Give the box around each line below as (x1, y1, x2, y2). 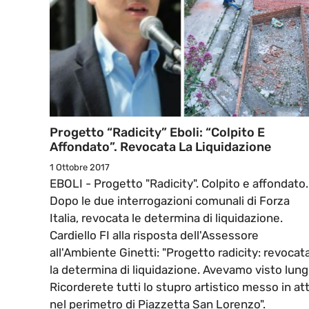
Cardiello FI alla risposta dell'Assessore (50, 228, 259, 243)
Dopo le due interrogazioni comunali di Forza (50, 194, 290, 208)
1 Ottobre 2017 (50, 162, 110, 173)
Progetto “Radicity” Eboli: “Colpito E (50, 125, 265, 141)
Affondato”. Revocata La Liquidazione (50, 139, 271, 155)
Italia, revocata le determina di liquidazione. (50, 211, 283, 226)
